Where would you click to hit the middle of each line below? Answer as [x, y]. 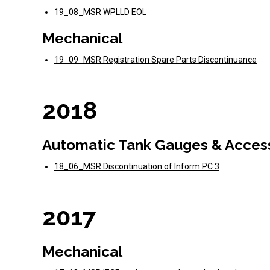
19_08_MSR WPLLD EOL [100, 12]
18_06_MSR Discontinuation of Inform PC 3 [137, 166]
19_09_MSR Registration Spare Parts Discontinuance [155, 60]
